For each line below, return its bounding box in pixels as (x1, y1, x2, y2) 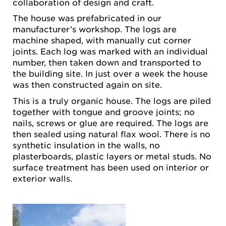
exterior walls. (13, 173, 72, 183)
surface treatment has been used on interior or (13, 161, 209, 172)
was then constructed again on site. (13, 79, 162, 90)
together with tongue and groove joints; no (13, 106, 195, 117)
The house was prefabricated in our (13, 13, 161, 23)
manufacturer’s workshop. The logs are (13, 24, 177, 34)
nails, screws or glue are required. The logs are (13, 117, 208, 128)
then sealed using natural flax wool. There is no (13, 128, 210, 139)
